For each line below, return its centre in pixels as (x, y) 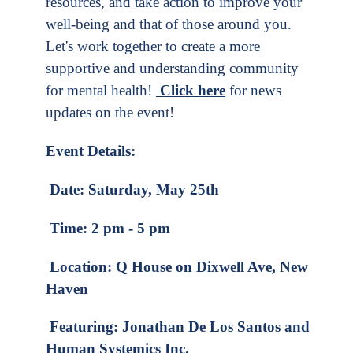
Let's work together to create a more (153, 46)
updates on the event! (110, 113)
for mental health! (101, 91)
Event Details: (91, 151)
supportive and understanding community (172, 69)
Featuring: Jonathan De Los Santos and (178, 327)
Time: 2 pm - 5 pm (108, 228)
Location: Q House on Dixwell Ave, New (177, 266)
